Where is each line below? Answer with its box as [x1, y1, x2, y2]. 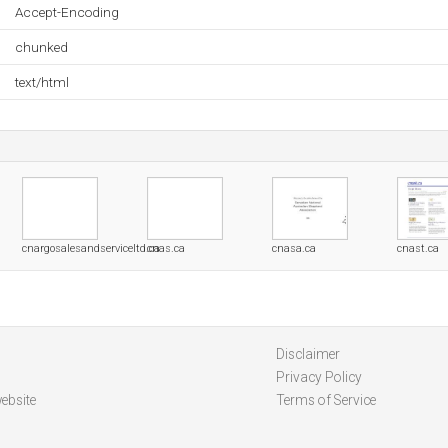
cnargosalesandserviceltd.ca [22, 242, 160, 255]
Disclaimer [275, 346, 340, 362]
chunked [15, 39, 68, 55]
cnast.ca [397, 242, 439, 255]
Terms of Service [275, 392, 376, 408]
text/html [15, 74, 69, 90]
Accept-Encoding [15, 4, 119, 20]
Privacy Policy [275, 369, 362, 385]
